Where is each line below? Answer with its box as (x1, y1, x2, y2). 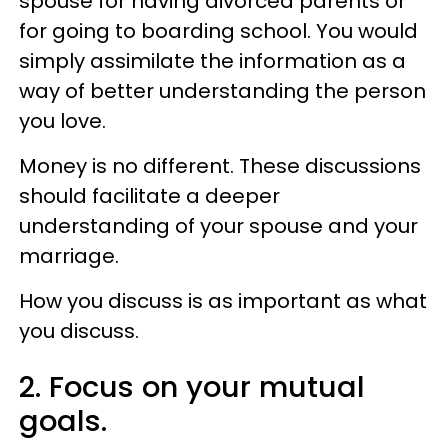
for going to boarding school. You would (19, 16, 418, 45)
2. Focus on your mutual (19, 366, 365, 407)
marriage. (19, 241, 119, 270)
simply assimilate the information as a (19, 46, 406, 75)
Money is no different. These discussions (19, 151, 421, 180)
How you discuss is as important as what (19, 286, 427, 315)
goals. (19, 400, 107, 441)
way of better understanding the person (19, 76, 426, 105)
